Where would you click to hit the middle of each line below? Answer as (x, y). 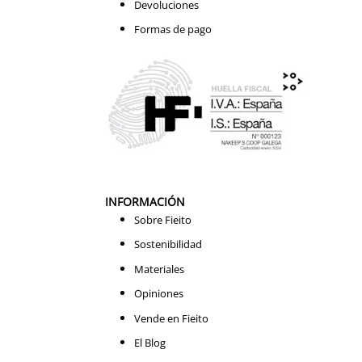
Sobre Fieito (162, 219)
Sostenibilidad (168, 244)
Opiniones (158, 294)
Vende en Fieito (171, 318)
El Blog (149, 343)
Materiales (159, 269)
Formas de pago (173, 29)
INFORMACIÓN (145, 201)
